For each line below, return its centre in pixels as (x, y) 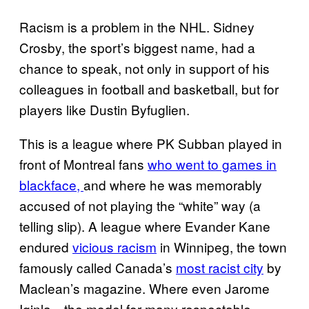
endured (46, 247)
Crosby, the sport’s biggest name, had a (137, 48)
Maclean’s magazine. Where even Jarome (144, 288)
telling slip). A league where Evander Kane (145, 226)
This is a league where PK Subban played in (151, 143)
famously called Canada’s (98, 268)
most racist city (220, 268)
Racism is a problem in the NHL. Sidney (137, 27)
